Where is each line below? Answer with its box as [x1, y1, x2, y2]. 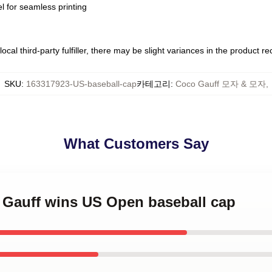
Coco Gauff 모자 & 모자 [175, 79, 266, 89]
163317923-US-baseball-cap [25, 79, 137, 89]
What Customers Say [63, 135, 209, 152]
